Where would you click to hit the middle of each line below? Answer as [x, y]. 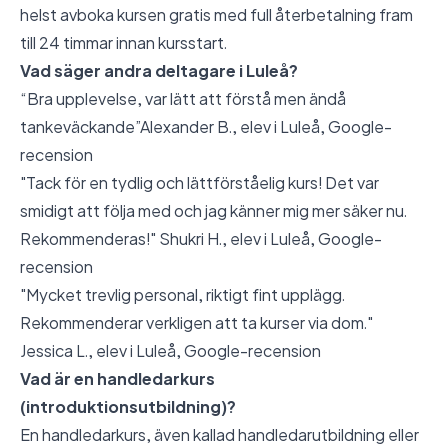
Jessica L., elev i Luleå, [102, 351]
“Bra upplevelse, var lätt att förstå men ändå [183, 99]
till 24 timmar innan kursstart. [123, 43]
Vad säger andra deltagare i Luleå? [159, 71]
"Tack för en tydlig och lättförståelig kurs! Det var [199, 183]
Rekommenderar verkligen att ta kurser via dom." [196, 323]
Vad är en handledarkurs [117, 379]
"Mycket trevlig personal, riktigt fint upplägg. [182, 295]
